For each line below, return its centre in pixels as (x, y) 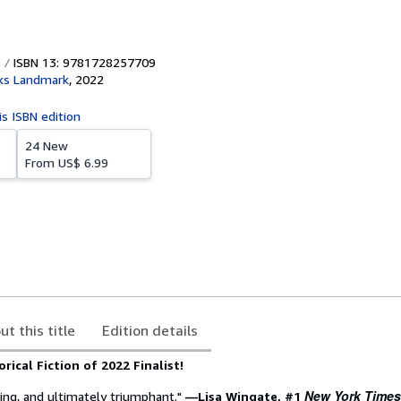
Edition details (150, 330)
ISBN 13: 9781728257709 (82, 62)
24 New (47, 145)
